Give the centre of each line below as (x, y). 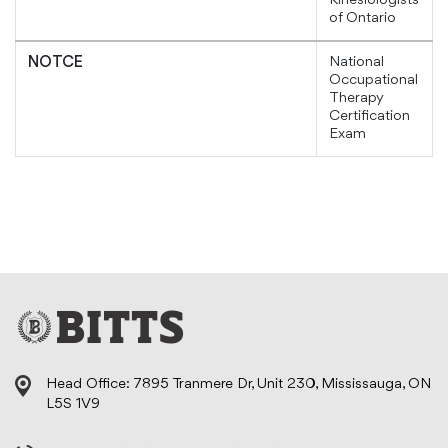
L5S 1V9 (73, 405)
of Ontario (362, 19)
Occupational (373, 81)
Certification (369, 117)
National (356, 63)
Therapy (356, 99)
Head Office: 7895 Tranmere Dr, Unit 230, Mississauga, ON (238, 385)
